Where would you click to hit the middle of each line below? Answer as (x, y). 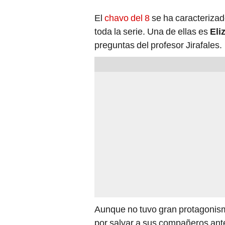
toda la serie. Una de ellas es (152, 31)
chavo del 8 (127, 18)
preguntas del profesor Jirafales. (158, 45)
